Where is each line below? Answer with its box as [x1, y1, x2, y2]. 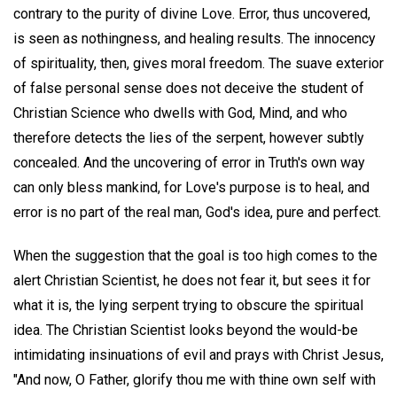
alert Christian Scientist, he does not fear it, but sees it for [13, 271, 370, 289]
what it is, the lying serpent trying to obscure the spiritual [13, 296, 363, 314]
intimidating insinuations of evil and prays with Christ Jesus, [13, 346, 384, 363]
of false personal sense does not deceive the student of [13, 79, 364, 97]
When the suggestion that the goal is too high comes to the [13, 246, 378, 264]
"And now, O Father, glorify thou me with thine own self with [13, 370, 376, 388]
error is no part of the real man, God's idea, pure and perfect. [13, 203, 381, 221]
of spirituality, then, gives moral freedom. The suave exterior [13, 54, 384, 72]
